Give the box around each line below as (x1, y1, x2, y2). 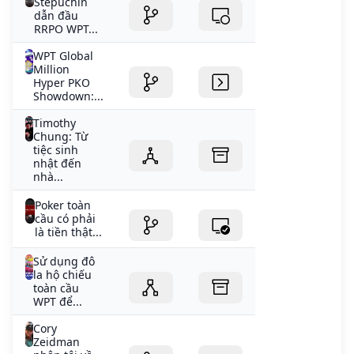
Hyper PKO (32, 75, 90, 91)
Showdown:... (32, 88, 104, 104)
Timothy (32, 115, 76, 131)
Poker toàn (34, 198, 91, 213)
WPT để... (33, 294, 83, 310)
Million (32, 62, 70, 77)
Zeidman (33, 334, 81, 350)
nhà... (32, 169, 63, 185)
